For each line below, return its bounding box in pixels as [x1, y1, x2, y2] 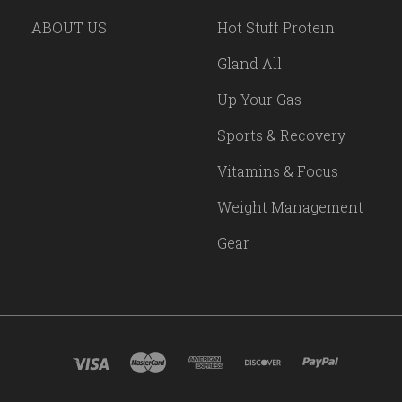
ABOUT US [31, 18, 108, 38]
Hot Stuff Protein [217, 18, 335, 38]
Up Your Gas [217, 90, 301, 109]
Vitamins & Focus [217, 162, 338, 181]
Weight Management [217, 197, 363, 217]
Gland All [217, 54, 282, 74]
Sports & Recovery [217, 126, 345, 145]
